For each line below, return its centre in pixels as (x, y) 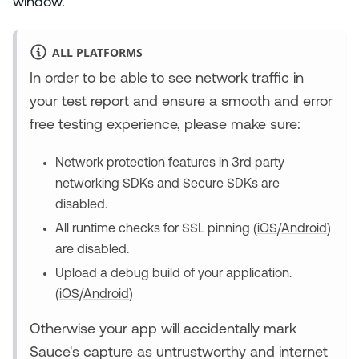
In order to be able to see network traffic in (167, 79)
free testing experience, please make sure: (165, 126)
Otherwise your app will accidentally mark (163, 330)
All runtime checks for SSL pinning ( (156, 230)
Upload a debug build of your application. (173, 274)
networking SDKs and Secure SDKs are (167, 185)
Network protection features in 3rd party (170, 164)
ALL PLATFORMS (97, 52)
